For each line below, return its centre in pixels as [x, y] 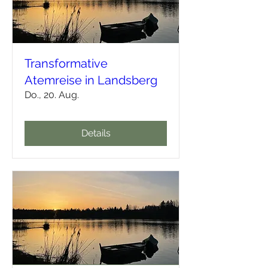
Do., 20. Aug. [52, 95]
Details [96, 133]
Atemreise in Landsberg [91, 80]
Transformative [66, 64]
